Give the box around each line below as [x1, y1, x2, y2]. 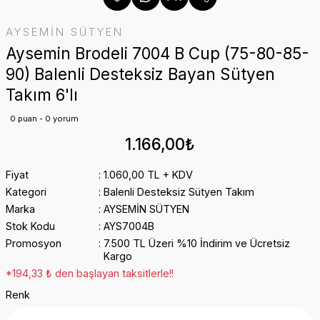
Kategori [6, 186, 46, 198]
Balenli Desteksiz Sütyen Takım [103, 186, 254, 198]
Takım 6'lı [6, 85, 78, 104]
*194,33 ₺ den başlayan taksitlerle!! [6, 267, 174, 279]
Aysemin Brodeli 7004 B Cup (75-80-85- [6, 44, 309, 63]
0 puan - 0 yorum [10, 114, 79, 124]
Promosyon [6, 237, 61, 249]
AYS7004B [103, 220, 154, 232]
